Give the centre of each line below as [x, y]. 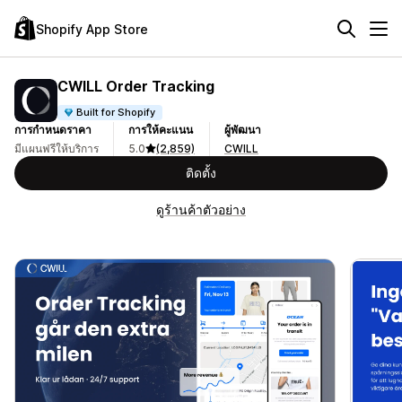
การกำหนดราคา [53, 130]
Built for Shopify [116, 112]
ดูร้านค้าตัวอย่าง [201, 210]
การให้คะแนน [161, 130]
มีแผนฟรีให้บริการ [57, 149]
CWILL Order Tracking [136, 86]
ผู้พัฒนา [243, 130]
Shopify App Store [92, 29]
